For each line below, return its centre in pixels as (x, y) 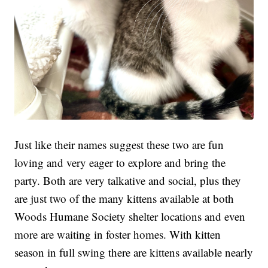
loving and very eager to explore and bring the (120, 162)
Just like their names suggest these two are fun (119, 144)
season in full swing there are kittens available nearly (134, 252)
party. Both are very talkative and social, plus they (128, 180)
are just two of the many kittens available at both (124, 198)
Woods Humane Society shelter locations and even (130, 216)
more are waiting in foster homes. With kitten (118, 234)
